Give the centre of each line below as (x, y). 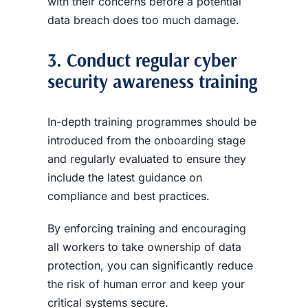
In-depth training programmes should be (152, 121)
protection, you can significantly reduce (150, 265)
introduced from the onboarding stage (146, 140)
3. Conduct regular (120, 60)
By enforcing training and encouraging (146, 228)
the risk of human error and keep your (146, 284)
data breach (78, 20)
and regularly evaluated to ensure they (146, 158)
